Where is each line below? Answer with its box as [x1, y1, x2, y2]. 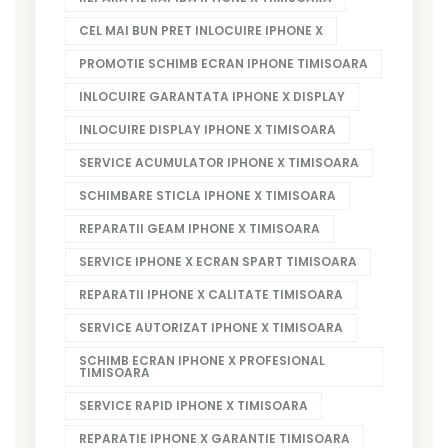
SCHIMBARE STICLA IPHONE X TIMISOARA [79, 186, 336, 204]
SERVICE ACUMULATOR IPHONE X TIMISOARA [79, 153, 359, 171]
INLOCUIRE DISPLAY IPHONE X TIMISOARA [79, 120, 336, 138]
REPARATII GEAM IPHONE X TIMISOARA [79, 219, 320, 237]
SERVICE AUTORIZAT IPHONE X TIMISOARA [79, 318, 343, 336]
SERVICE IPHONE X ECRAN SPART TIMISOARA [79, 252, 357, 270]
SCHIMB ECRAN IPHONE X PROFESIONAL [79, 351, 325, 369]
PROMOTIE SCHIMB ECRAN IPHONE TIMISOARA [79, 54, 368, 72]
